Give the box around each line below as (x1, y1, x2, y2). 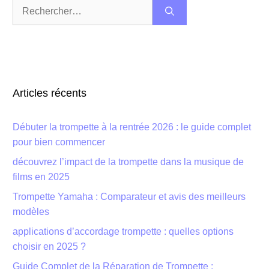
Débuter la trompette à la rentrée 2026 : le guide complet (13, 121, 251, 132)
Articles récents (13, 86, 86, 99)
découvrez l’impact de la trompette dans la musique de (13, 156, 244, 167)
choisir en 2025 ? (13, 241, 86, 252)
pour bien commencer (13, 136, 105, 147)
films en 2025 (13, 171, 70, 182)
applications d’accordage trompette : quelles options (13, 226, 234, 237)
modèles (13, 206, 49, 217)
